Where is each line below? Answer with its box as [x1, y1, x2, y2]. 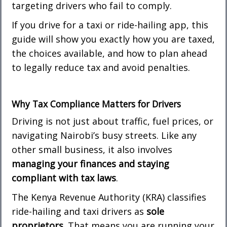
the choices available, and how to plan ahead [12, 47, 207, 60]
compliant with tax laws [12, 172, 116, 184]
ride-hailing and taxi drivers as [12, 205, 146, 218]
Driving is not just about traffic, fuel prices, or [12, 115, 213, 128]
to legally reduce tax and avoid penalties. [12, 61, 190, 74]
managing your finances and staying [12, 158, 169, 170]
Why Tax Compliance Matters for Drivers [12, 98, 181, 110]
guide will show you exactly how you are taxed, [12, 33, 215, 46]
